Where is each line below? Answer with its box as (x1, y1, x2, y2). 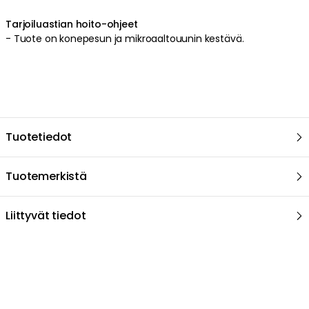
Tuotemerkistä (6, 168, 87, 184)
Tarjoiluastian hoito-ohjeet (6, 17, 138, 31)
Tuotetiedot (6, 128, 72, 145)
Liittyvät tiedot (6, 207, 86, 223)
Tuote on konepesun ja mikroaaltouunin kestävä (13, 31, 242, 46)
